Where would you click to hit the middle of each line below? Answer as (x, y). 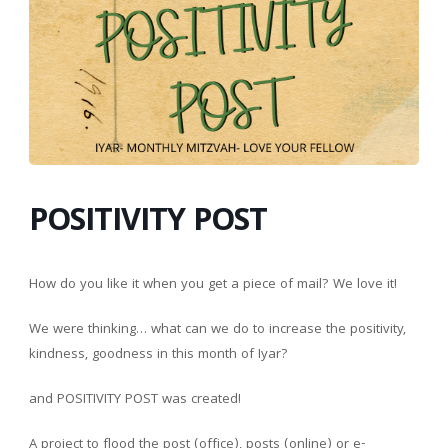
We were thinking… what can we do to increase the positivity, (218, 329)
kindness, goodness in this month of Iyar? (159, 354)
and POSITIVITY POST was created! (135, 399)
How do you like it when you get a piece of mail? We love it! (213, 284)
